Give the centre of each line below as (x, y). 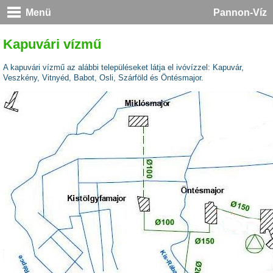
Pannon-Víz (240, 12)
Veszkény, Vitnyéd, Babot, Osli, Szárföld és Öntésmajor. (103, 77)
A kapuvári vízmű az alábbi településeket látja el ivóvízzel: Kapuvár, (123, 67)
